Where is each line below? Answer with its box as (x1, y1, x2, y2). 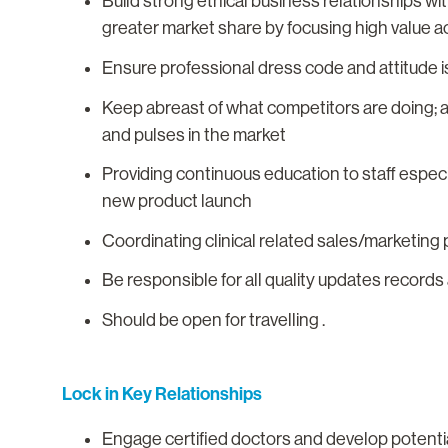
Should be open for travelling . (102, 309, 325, 330)
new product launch (102, 191, 252, 212)
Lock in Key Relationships (62, 382, 262, 405)
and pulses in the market (102, 124, 286, 145)
